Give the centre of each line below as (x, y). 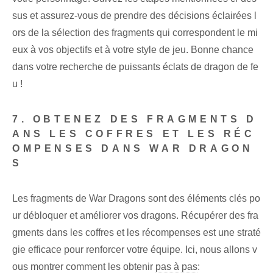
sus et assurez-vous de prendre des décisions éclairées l (134, 16)
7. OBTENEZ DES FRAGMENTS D (135, 119)
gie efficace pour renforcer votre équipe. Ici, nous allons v (135, 250)
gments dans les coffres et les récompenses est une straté (136, 233)
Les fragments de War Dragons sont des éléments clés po (136, 199)
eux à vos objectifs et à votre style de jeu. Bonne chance (133, 50)
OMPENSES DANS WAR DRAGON (133, 149)
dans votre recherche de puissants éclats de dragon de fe (135, 67)
